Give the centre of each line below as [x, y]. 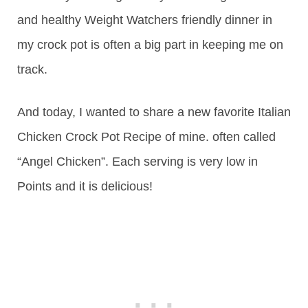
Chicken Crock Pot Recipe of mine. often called [146, 136]
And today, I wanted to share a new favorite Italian [154, 112]
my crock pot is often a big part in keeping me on [150, 44]
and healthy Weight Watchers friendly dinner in [145, 20]
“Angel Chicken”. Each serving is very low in [137, 161]
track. [32, 69]
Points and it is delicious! [85, 186]
